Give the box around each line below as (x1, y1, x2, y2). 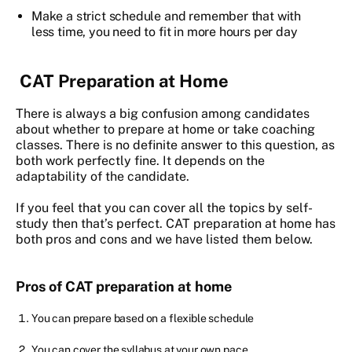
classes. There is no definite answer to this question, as (16, 137, 335, 153)
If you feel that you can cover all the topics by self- (16, 200, 313, 216)
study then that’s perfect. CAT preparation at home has (16, 216, 335, 232)
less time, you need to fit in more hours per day (31, 24, 298, 40)
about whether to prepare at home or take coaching (16, 122, 315, 137)
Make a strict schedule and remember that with (31, 9, 302, 24)
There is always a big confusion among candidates (16, 106, 310, 122)
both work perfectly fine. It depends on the (16, 153, 265, 169)
